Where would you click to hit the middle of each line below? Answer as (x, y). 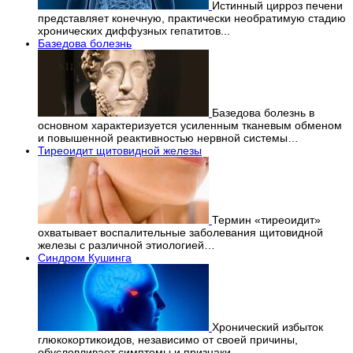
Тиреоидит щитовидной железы (120, 151)
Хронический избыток (268, 327)
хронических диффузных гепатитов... (134, 31)
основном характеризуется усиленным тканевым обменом (190, 126)
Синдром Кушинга (85, 258)
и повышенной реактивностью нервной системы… (168, 138)
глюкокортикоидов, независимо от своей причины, (168, 340)
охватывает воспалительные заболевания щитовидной (180, 233)
